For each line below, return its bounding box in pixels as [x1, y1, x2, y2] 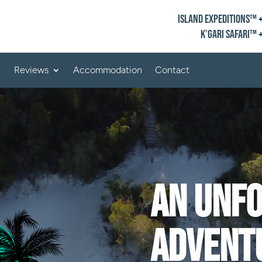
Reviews [14, 64, 49, 75]
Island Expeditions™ [177, 12, 258, 26]
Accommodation [73, 64, 143, 75]
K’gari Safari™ [200, 27, 258, 42]
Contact [155, 64, 190, 75]
